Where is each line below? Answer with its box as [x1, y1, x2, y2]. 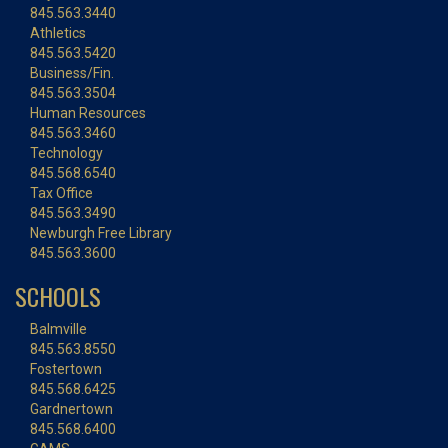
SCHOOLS [15, 278, 101, 315]
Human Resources [30, 105, 146, 122]
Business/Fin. [30, 65, 114, 82]
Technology [30, 145, 103, 162]
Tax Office [30, 185, 93, 202]
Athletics [30, 25, 86, 42]
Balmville [30, 321, 87, 338]
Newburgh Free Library [30, 225, 172, 242]
